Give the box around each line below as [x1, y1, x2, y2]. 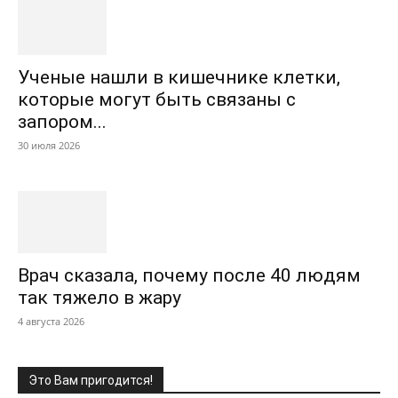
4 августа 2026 [18, 314, 84, 328]
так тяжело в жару [18, 287, 181, 308]
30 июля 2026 [18, 139, 80, 152]
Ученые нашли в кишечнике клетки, [18, 67, 340, 88]
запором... [18, 111, 107, 132]
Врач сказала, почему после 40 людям [18, 265, 361, 286]
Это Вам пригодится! [28, 373, 153, 387]
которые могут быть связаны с [18, 89, 296, 110]
